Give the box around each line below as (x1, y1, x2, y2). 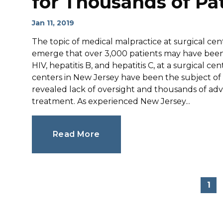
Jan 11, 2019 (32, 18, 74, 27)
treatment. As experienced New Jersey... (32, 97, 190, 106)
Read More (53, 129, 100, 139)
